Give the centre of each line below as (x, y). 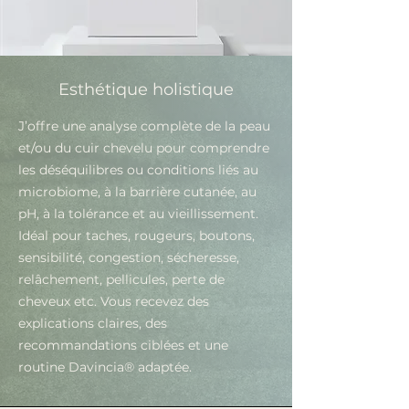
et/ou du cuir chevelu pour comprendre (144, 148)
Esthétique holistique (146, 89)
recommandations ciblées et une (123, 345)
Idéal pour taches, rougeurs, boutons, (136, 236)
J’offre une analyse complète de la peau (144, 126)
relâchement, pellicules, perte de (121, 279)
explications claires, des (93, 323)
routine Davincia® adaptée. (105, 367)
